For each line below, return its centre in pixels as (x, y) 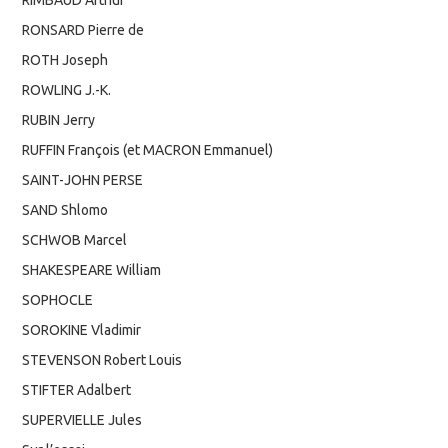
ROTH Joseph (65, 59)
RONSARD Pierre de (83, 29)
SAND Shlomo (65, 209)
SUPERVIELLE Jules (82, 419)
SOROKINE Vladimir (82, 329)
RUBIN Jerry (59, 119)
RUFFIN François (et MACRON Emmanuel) (148, 149)
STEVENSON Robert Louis (102, 359)
